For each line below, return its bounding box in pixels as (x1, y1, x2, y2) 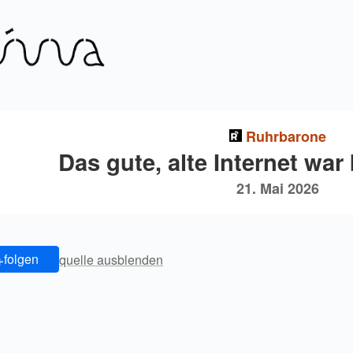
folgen (3, 250, 39, 269)
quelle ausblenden (59, 250, 163, 269)
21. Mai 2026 (236, 178, 319, 199)
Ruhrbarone (245, 126, 326, 147)
